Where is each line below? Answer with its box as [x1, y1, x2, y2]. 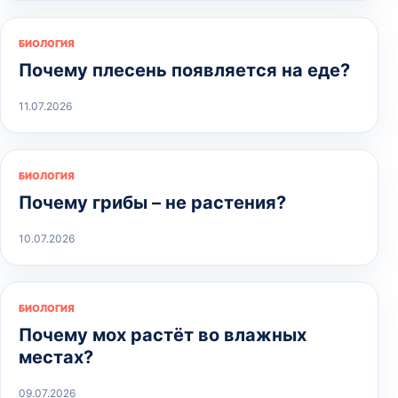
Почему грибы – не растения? [19, 191, 286, 213]
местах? [19, 346, 93, 368]
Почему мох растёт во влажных [19, 323, 306, 346]
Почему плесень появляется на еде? [19, 59, 350, 81]
